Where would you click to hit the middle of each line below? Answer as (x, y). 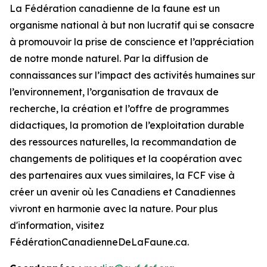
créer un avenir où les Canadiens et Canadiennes (122, 192)
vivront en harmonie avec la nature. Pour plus (114, 209)
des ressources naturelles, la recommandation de (123, 142)
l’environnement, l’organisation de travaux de (114, 92)
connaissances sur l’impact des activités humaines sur (132, 75)
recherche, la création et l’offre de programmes (119, 109)
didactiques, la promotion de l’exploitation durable (127, 125)
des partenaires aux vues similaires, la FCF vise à (122, 176)
